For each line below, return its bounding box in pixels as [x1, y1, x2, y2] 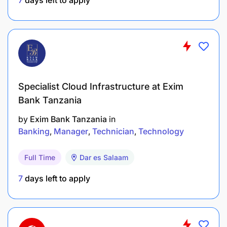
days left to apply [23, 173, 90, 183]
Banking [18, 126, 50, 136]
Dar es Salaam [80, 153, 128, 162]
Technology [138, 126, 184, 136]
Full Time [24, 153, 55, 162]
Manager [54, 126, 88, 136]
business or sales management [29, 205, 145, 215]
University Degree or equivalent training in [29, 191, 187, 201]
